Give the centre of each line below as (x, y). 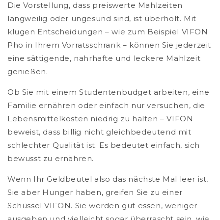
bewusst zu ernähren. (51, 158)
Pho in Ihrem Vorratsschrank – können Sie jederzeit (110, 45)
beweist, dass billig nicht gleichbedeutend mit (99, 132)
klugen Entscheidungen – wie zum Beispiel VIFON (108, 31)
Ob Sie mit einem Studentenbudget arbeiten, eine (109, 92)
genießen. (28, 71)
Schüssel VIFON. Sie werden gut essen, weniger (103, 205)
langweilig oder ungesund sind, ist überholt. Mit (102, 18)
